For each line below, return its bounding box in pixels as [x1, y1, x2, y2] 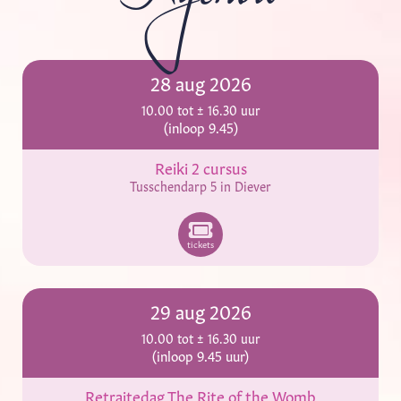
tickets [187, 237, 214, 250]
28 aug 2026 [149, 69, 252, 95]
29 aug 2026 [149, 297, 252, 323]
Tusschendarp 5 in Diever [130, 176, 271, 194]
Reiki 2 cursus [154, 157, 247, 177]
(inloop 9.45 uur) [152, 346, 249, 364]
